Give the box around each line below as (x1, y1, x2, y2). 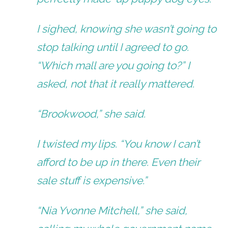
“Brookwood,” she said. (37, 107, 146, 120)
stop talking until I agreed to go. (37, 40, 189, 53)
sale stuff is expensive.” (37, 174, 148, 187)
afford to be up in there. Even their (37, 156, 201, 169)
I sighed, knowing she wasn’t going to (37, 22, 217, 35)
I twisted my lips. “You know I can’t (37, 137, 201, 151)
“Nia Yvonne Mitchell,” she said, (37, 204, 188, 217)
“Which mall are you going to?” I (37, 59, 190, 72)
